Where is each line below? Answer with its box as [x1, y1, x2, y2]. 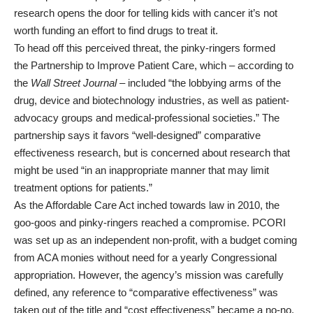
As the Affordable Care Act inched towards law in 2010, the [14, 199, 279, 211]
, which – [194, 59, 238, 71]
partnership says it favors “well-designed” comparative [14, 129, 261, 141]
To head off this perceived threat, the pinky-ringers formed [14, 42, 275, 54]
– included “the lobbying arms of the [117, 77, 281, 89]
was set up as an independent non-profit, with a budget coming [14, 234, 297, 246]
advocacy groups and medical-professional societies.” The [14, 112, 279, 124]
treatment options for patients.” [14, 182, 152, 194]
